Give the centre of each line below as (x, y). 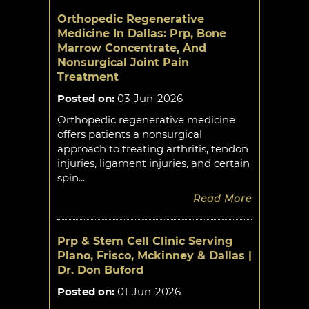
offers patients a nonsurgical (130, 134)
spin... (71, 178)
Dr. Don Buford (100, 270)
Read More (222, 199)
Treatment (88, 77)
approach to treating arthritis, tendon (153, 149)
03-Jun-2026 (149, 98)
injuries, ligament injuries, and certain (153, 163)
